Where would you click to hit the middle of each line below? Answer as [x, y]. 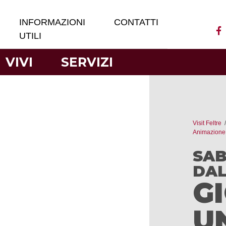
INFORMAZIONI [52, 22]
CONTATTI [136, 22]
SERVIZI [87, 62]
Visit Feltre [207, 123]
